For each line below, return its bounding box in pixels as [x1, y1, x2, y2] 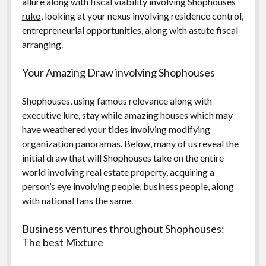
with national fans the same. [21, 194, 133, 206]
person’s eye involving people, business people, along [21, 180, 234, 192]
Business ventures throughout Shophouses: [21, 221, 224, 235]
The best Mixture [21, 235, 103, 249]
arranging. [21, 38, 63, 50]
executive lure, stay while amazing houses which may [21, 109, 233, 121]
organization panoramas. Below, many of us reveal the [21, 137, 239, 149]
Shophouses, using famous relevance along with [21, 94, 212, 106]
